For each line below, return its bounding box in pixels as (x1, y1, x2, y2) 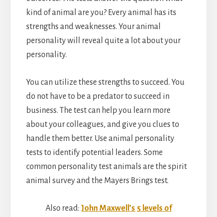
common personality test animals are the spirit (26, 162, 187, 171)
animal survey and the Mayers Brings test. (26, 176, 169, 185)
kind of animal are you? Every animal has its (26, 8, 176, 17)
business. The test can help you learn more (26, 106, 170, 115)
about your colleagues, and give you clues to (26, 120, 179, 129)
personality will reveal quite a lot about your (26, 36, 181, 45)
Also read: (45, 203, 81, 213)
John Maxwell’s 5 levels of (80, 203, 172, 213)
